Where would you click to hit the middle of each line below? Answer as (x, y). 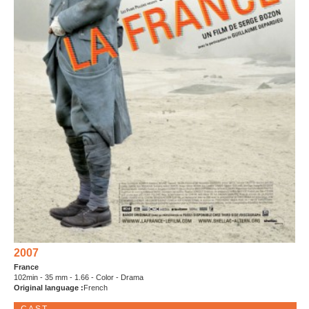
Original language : (49, 288)
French (96, 288)
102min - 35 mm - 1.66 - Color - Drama (79, 278)
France (26, 267)
